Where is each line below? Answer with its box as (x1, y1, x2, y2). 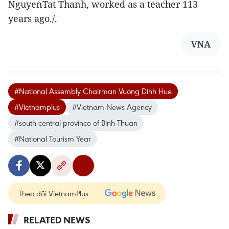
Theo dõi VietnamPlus (18, 188, 88, 199)
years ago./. (8, 12, 60, 25)
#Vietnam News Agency (72, 102, 152, 112)
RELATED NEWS (24, 214, 90, 226)
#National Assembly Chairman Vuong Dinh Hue (14, 86, 172, 97)
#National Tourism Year (14, 133, 91, 144)
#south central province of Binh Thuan (14, 118, 138, 128)
